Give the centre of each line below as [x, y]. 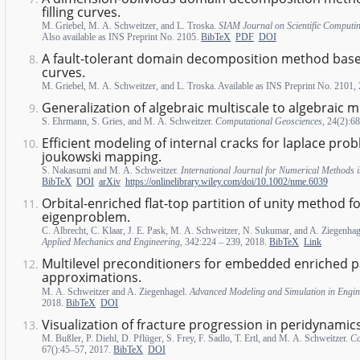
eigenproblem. [86, 217]
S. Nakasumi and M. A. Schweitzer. [112, 171]
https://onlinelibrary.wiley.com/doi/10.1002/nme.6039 [226, 182]
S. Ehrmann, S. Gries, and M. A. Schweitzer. [129, 122]
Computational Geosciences [269, 122]
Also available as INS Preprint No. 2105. [122, 37]
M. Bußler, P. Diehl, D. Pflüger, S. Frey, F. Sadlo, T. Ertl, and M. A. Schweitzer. [196, 338]
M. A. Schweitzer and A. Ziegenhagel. [116, 291]
